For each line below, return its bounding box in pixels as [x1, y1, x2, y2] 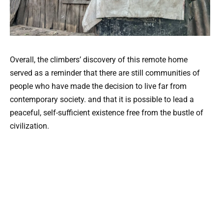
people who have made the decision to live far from [10, 81, 187, 91]
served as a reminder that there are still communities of [10, 68, 200, 78]
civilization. [10, 121, 49, 131]
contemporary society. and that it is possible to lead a [10, 94, 194, 104]
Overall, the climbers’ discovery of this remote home [10, 55, 188, 64]
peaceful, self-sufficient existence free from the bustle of [10, 108, 203, 117]
